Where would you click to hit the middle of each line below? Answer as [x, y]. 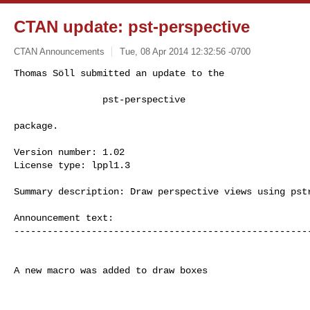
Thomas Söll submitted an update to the [119, 73]
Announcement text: [64, 218]
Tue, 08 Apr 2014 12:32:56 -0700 [185, 51]
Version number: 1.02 [69, 152]
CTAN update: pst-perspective [132, 27]
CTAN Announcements [59, 51]
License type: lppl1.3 [72, 165]
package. [36, 126]
